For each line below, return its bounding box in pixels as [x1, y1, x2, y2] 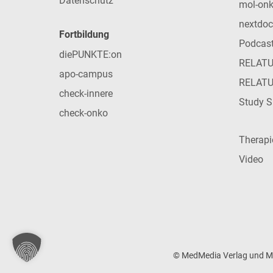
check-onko [59, 107, 108, 119]
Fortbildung [59, 29, 109, 41]
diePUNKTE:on [59, 49, 122, 61]
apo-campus [59, 68, 113, 80]
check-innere [59, 88, 113, 100]
